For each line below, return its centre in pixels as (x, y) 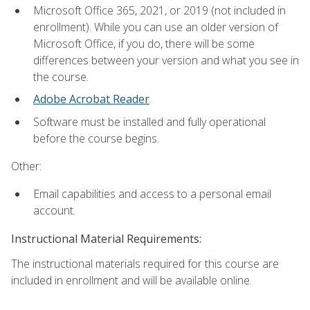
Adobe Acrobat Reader (91, 99)
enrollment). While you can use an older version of (156, 27)
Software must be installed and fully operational (149, 121)
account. (54, 211)
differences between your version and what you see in (166, 60)
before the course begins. (96, 138)
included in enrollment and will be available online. (131, 280)
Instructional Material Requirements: (106, 238)
